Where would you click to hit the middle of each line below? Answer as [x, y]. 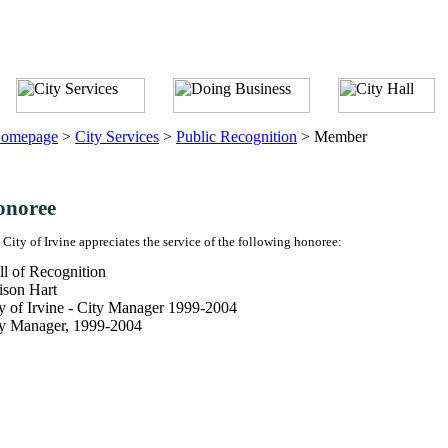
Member [340, 136]
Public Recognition [236, 136]
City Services [117, 136]
